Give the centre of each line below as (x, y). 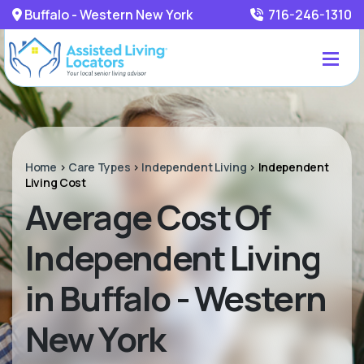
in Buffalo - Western (176, 298)
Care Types (100, 167)
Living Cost (56, 182)
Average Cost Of (148, 217)
